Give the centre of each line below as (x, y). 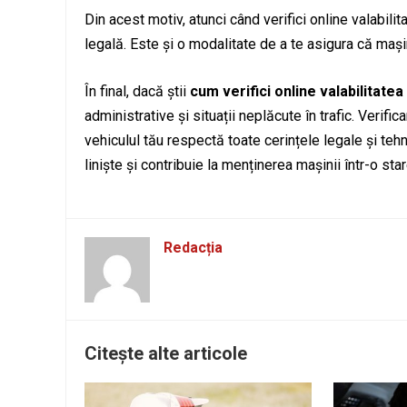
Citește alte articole (166, 354)
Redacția (193, 248)
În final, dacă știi (137, 92)
